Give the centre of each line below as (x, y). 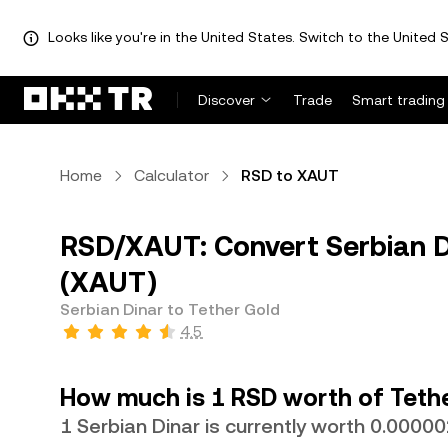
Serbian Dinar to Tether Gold (170, 309)
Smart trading (398, 100)
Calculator (171, 175)
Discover (226, 100)
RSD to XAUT (290, 175)
